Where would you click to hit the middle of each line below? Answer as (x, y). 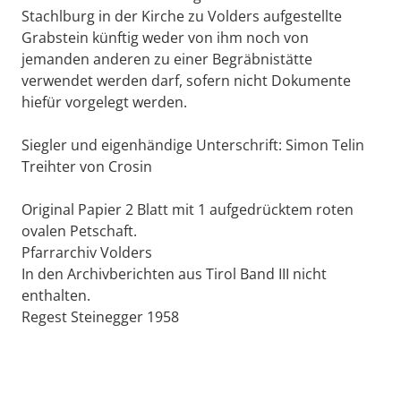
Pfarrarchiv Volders (87, 252)
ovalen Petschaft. (79, 230)
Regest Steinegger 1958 (100, 316)
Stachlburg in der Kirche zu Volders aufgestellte (182, 16)
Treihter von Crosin (87, 166)
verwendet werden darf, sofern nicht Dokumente (186, 80)
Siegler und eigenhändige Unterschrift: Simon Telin (193, 145)
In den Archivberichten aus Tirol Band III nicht (174, 273)
